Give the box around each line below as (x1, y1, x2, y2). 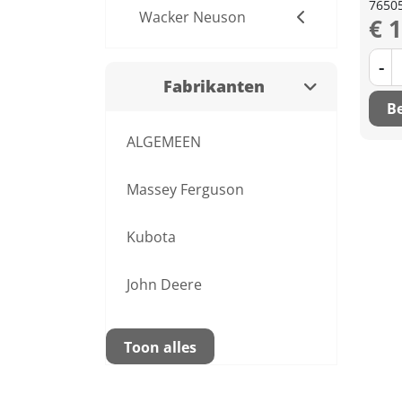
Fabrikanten (163, 75, 265, 97)
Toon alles (124, 337, 197, 357)
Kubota (127, 227, 176, 247)
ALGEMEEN (127, 132, 201, 152)
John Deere (127, 275, 202, 294)
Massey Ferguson (127, 179, 244, 199)
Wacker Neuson (139, 7, 246, 27)
